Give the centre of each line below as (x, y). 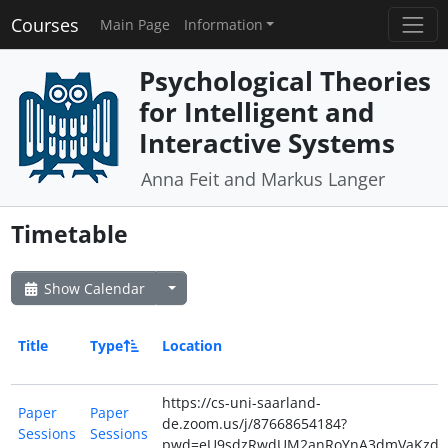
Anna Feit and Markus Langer (262, 179)
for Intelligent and (256, 112)
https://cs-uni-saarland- (241, 402)
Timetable (69, 235)
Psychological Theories (284, 81)
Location (191, 345)
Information (223, 25)
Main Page (134, 25)
